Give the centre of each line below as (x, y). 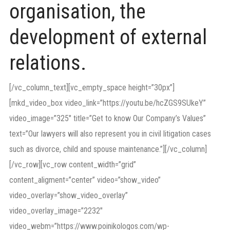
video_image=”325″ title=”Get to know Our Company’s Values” (108, 118)
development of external (108, 37)
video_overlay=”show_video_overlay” (69, 195)
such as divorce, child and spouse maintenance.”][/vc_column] (108, 149)
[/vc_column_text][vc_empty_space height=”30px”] (92, 88)
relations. (48, 63)
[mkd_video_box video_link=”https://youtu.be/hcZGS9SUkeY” (108, 103)
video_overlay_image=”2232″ (56, 211)
